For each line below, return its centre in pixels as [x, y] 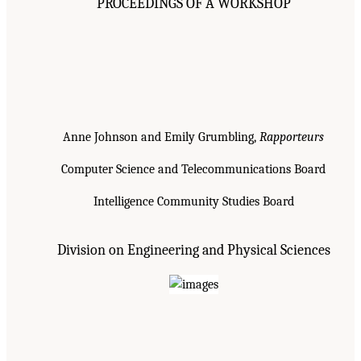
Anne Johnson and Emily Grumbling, [161, 137]
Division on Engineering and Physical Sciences [193, 249]
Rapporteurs [292, 137]
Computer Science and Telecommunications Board [193, 169]
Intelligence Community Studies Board [193, 201]
